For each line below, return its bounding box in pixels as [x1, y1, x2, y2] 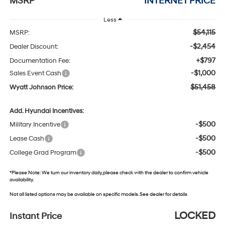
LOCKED [174, 209, 216, 223]
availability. [9, 176, 34, 183]
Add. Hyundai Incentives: [9, 107, 84, 116]
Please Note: [11, 169, 41, 176]
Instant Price [9, 210, 62, 222]
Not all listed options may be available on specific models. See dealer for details [9, 191, 187, 198]
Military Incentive [9, 121, 60, 129]
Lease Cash [9, 135, 44, 143]
